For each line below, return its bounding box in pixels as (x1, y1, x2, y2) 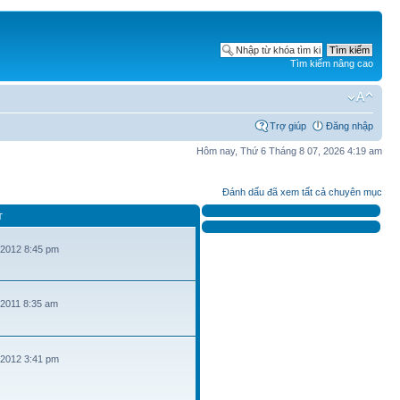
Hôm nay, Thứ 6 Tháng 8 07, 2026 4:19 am (196, 145, 382, 156)
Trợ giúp (270, 120, 306, 131)
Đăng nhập (326, 120, 373, 131)
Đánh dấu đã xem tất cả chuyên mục (222, 187, 382, 197)
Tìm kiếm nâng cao (290, 58, 373, 69)
